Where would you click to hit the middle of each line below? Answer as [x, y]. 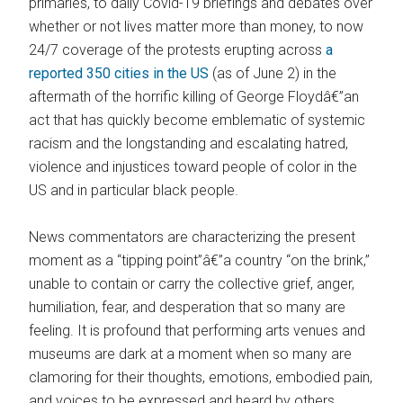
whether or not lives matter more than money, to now [197, 27]
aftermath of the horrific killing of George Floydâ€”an [194, 97]
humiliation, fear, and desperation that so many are [188, 308]
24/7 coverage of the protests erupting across [178, 50]
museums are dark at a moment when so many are [191, 354]
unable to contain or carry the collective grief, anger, [192, 284]
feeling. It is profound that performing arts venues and [197, 331]
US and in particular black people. [134, 191]
